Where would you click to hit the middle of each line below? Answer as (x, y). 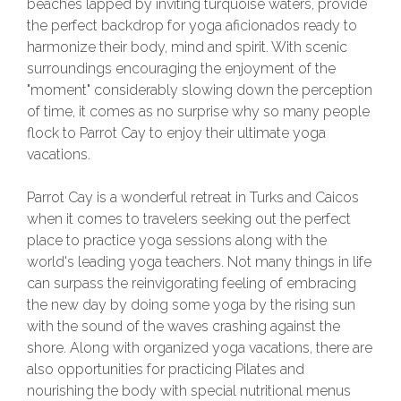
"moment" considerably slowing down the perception (200, 90)
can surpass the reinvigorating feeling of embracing (192, 283)
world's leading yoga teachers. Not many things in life (199, 262)
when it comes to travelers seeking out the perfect (189, 219)
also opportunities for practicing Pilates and (166, 369)
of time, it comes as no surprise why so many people (198, 111)
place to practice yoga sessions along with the (177, 240)
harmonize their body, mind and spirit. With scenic (187, 47)
